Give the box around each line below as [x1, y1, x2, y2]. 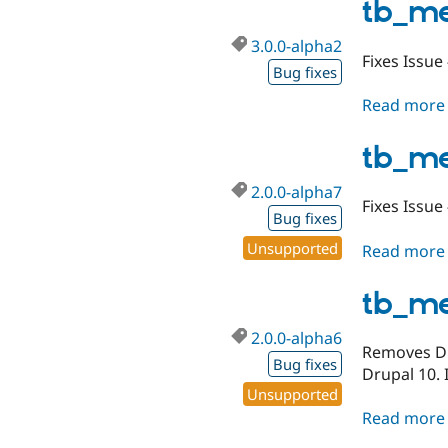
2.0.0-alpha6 [251, 326, 342, 349]
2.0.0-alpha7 [251, 181, 342, 204]
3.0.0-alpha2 [251, 35, 342, 58]
